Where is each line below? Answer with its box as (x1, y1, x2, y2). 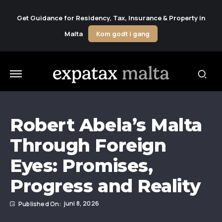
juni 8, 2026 (63, 199, 100, 208)
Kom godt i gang (96, 29, 150, 38)
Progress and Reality (10, 175, 201, 197)
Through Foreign (10, 134, 166, 156)
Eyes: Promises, (10, 155, 153, 176)
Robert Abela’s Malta (10, 114, 202, 136)
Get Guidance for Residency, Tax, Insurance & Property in (17, 13, 205, 22)
